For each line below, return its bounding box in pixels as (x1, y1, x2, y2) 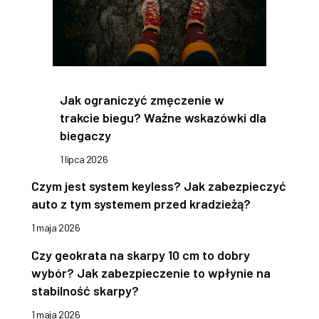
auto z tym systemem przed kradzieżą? (31, 196, 251, 212)
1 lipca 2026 (60, 153, 108, 166)
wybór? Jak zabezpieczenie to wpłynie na (31, 265, 271, 281)
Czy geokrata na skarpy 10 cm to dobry (31, 247, 250, 263)
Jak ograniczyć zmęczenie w (60, 92, 224, 108)
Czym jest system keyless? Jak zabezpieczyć (31, 178, 286, 194)
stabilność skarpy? (31, 283, 139, 299)
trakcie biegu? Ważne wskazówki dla (60, 110, 266, 126)
